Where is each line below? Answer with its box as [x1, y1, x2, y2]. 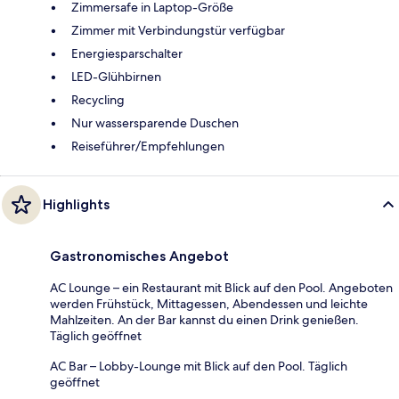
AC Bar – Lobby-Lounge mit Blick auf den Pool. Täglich [50, 357, 347, 374]
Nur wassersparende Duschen [71, 114, 239, 131]
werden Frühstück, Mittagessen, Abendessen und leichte [50, 295, 368, 312]
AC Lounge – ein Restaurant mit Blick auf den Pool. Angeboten [50, 279, 393, 296]
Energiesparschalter [71, 45, 183, 61]
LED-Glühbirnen [71, 68, 161, 85]
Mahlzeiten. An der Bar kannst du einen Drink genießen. [50, 311, 359, 328]
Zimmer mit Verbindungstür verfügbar [71, 21, 285, 38]
